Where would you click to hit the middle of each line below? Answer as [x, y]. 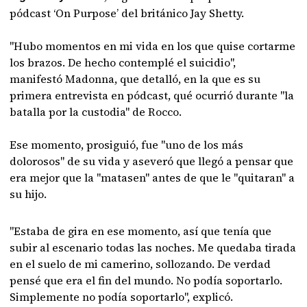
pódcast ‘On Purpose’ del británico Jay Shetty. [127, 13]
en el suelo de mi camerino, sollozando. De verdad [140, 264]
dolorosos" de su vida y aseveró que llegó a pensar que [152, 161]
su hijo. [28, 194]
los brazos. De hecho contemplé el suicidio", [123, 62]
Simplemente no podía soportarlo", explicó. [122, 297]
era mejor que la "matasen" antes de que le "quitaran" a [152, 177]
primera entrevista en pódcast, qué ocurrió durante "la [152, 95]
